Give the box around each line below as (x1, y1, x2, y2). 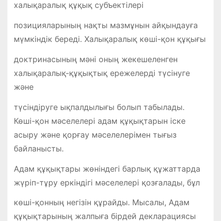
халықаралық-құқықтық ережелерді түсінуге (13, 68, 190, 78)
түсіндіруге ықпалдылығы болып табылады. (13, 102, 184, 112)
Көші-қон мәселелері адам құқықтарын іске (13, 115, 185, 126)
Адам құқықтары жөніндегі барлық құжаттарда (13, 163, 200, 174)
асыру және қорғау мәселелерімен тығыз (13, 129, 177, 140)
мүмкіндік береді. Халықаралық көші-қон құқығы (13, 34, 206, 44)
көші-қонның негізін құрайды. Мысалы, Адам (13, 197, 189, 208)
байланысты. (13, 143, 64, 153)
